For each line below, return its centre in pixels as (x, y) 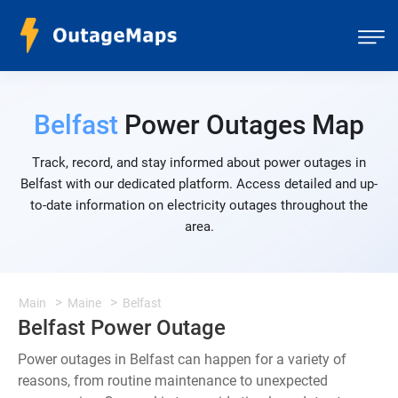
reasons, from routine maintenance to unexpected (173, 381)
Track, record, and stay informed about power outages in (199, 163)
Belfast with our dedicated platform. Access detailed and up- (199, 184)
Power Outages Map (241, 125)
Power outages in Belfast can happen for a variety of (182, 359)
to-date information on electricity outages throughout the (199, 205)
